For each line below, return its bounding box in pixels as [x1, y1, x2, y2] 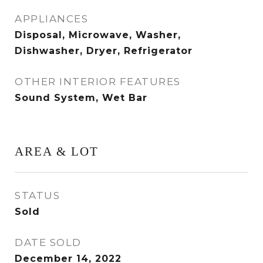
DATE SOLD [15, 237, 82, 248]
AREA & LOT [15, 144, 99, 159]
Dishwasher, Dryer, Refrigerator [15, 45, 193, 56]
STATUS [15, 190, 60, 201]
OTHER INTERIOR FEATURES [15, 76, 181, 87]
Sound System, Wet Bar [15, 92, 147, 103]
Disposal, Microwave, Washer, [15, 29, 181, 41]
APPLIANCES [15, 13, 88, 25]
